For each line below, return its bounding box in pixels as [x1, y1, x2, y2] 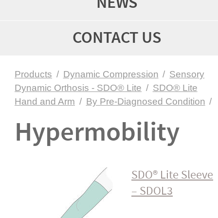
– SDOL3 [131, 183, 173, 199]
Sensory [169, 69, 205, 80]
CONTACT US [73, 27, 161, 50]
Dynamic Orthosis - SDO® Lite [15, 83, 142, 93]
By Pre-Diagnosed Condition [86, 96, 205, 107]
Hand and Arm [15, 96, 75, 107]
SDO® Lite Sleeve [131, 167, 213, 183]
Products [15, 69, 52, 80]
